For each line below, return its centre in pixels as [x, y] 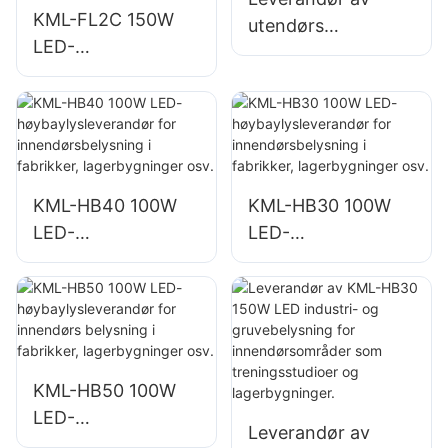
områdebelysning [106, 155]
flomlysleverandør [109, 74]
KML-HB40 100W [105, 205]
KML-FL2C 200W [319, 107]
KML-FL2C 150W [103, 20]
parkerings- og [310, 53]
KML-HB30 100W [319, 205]
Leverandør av [308, 433]
